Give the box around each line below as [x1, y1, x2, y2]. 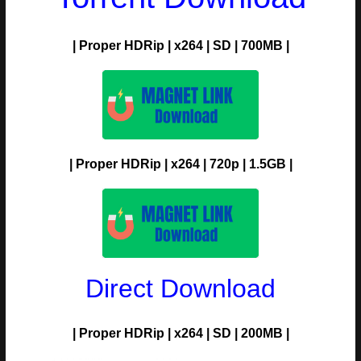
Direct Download [85, 273, 276, 303]
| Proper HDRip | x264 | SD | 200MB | [72, 326, 289, 340]
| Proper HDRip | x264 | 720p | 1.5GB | [68, 156, 293, 171]
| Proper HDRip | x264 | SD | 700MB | [72, 38, 289, 52]
